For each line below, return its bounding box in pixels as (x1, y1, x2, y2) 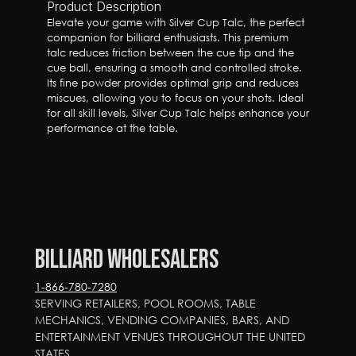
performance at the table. (47, 122, 178, 135)
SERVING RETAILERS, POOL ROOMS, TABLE (35, 296, 256, 311)
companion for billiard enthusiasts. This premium (47, 31, 288, 44)
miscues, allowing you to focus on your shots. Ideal (47, 91, 304, 105)
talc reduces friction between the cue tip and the (47, 46, 294, 60)
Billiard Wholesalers (35, 244, 219, 276)
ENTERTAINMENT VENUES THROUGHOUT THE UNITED (35, 329, 305, 344)
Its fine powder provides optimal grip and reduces (47, 76, 299, 90)
